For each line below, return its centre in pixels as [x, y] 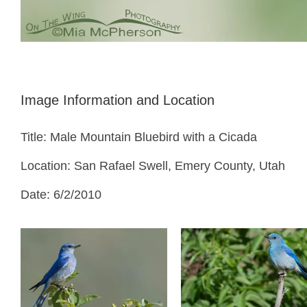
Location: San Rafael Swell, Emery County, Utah [153, 166]
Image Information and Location [118, 100]
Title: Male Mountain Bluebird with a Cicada [139, 137]
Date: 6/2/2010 [61, 195]
